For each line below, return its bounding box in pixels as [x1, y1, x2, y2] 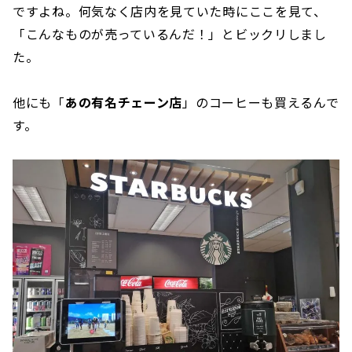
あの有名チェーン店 [64, 93, 183, 112]
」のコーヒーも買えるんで [182, 93, 339, 112]
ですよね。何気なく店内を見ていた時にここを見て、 [13, 2, 327, 21]
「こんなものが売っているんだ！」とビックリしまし [13, 24, 327, 44]
